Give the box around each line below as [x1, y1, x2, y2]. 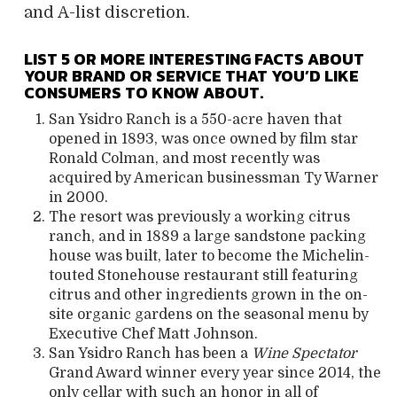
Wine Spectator [252, 345, 356, 362]
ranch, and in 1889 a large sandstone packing [49, 228, 366, 245]
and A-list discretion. [24, 3, 190, 21]
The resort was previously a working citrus [49, 208, 350, 225]
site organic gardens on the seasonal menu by [49, 306, 369, 323]
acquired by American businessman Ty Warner [49, 169, 378, 186]
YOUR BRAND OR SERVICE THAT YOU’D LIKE [24, 63, 359, 88]
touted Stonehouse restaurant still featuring [49, 267, 358, 284]
